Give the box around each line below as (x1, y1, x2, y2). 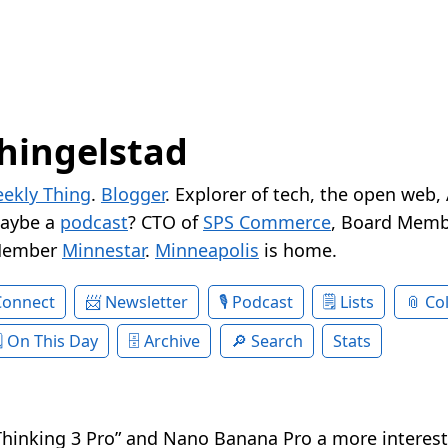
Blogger (101, 182, 165, 207)
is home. (259, 238, 337, 263)
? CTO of (128, 210, 203, 235)
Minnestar (62, 238, 145, 263)
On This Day (6, 330, 98, 353)
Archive (144, 330, 201, 353)
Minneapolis (155, 238, 259, 263)
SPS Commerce (203, 210, 331, 235)
